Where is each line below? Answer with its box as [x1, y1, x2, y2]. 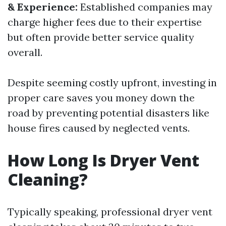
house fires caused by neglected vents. [8, 122, 190, 134]
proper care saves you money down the [8, 91, 195, 104]
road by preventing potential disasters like [8, 106, 209, 119]
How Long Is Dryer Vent [8, 149, 199, 171]
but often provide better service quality [8, 31, 194, 43]
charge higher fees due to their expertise [8, 16, 202, 28]
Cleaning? [8, 168, 88, 190]
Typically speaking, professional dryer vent [8, 205, 212, 218]
